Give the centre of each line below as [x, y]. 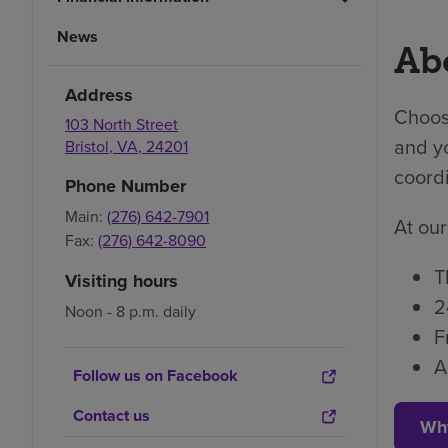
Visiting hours [121, 281]
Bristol [87, 146]
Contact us [111, 416]
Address [99, 95]
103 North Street [121, 124]
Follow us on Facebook [155, 376]
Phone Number [125, 186]
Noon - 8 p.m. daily [130, 311]
